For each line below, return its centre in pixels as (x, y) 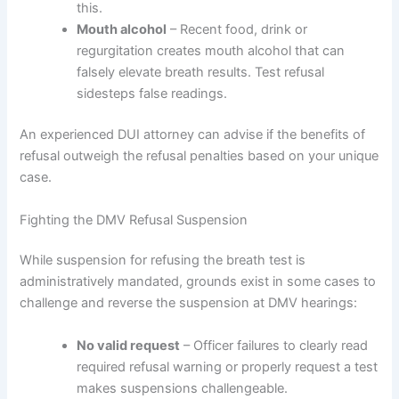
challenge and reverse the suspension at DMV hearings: (189, 303)
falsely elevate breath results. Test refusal (201, 73)
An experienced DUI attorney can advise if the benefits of (193, 135)
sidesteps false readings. (152, 94)
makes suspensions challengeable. (183, 388)
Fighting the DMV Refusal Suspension (134, 220)
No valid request (129, 345)
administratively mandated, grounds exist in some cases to (198, 282)
